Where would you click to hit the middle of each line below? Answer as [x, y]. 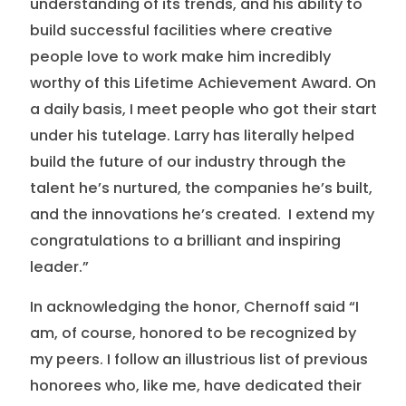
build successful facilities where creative [181, 30]
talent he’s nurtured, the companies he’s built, [201, 188]
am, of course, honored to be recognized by [193, 333]
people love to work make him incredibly [180, 56]
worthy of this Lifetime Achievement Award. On [203, 82]
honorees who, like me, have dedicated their [195, 386]
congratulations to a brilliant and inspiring [185, 240]
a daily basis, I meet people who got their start [203, 109]
